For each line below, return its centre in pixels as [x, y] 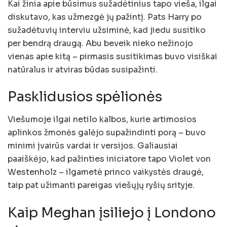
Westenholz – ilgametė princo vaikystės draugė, [106, 172]
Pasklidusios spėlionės [85, 97]
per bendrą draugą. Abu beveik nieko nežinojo [100, 43]
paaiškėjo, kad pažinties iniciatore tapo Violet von [109, 159]
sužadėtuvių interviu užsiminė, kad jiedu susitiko [107, 30]
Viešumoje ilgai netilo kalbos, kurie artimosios [102, 119]
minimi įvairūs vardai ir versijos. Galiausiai [93, 145]
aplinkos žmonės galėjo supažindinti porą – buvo [107, 132]
